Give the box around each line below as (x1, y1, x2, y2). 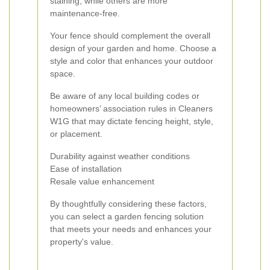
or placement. (50, 129, 102, 139)
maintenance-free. (50, 8, 120, 18)
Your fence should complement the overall (50, 31, 210, 40)
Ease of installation (50, 164, 122, 174)
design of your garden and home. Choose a (50, 43, 216, 53)
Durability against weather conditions (50, 151, 190, 161)
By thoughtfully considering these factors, (50, 199, 207, 209)
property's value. (50, 237, 113, 246)
